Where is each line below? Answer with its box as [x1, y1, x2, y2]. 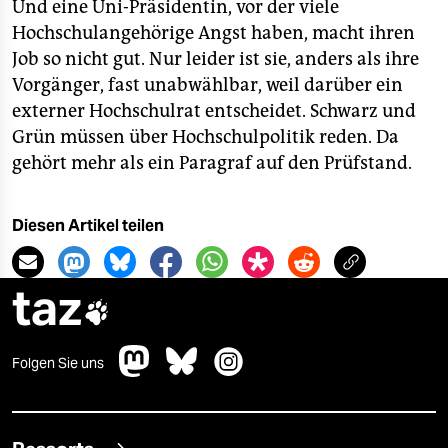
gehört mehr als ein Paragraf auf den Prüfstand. [12, 152, 412, 174]
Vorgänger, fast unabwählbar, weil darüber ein [12, 74, 403, 96]
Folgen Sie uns [12, 354, 104, 372]
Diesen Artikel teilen [12, 216, 164, 235]
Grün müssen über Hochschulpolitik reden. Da [12, 126, 399, 148]
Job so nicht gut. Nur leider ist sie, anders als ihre [12, 48, 419, 70]
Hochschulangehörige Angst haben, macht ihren [12, 22, 415, 44]
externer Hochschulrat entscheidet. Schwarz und [12, 100, 416, 122]
